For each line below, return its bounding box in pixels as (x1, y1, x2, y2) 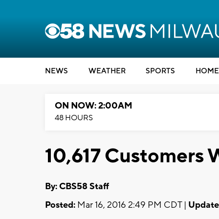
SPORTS (146, 66, 175, 76)
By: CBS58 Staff (45, 180, 109, 192)
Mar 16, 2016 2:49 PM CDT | (75, 199, 188, 211)
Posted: (45, 199, 75, 211)
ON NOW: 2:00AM (55, 100, 132, 111)
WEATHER (88, 66, 126, 76)
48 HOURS (55, 113, 93, 123)
